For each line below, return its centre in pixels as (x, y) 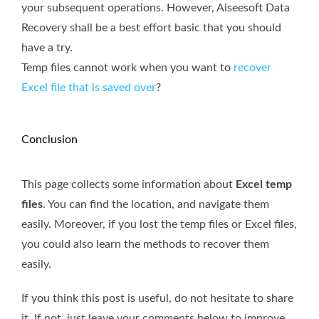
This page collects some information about (129, 185)
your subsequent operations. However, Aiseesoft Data (156, 8)
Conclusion (49, 140)
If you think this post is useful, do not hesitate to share (157, 299)
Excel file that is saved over (89, 88)
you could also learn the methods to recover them (145, 245)
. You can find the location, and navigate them (156, 205)
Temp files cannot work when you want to (127, 68)
